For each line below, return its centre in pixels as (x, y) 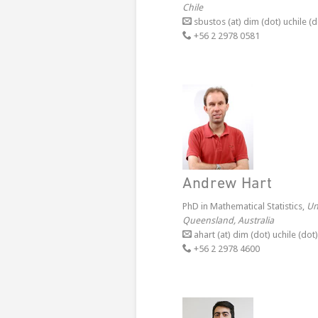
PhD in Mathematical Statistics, (245, 206)
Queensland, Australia (228, 220)
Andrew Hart (227, 184)
